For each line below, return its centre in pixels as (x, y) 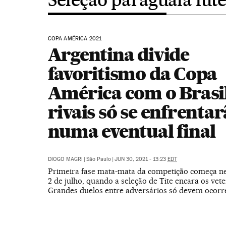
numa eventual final (132, 131)
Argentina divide (118, 54)
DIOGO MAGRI (65, 159)
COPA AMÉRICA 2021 (75, 39)
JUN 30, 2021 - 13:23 (141, 159)
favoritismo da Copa (132, 74)
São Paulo (98, 159)
